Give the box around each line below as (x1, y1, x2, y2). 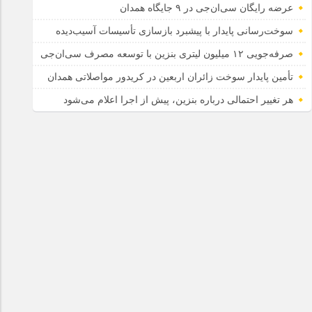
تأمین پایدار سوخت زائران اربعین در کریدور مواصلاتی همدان (47, 72, 293, 82)
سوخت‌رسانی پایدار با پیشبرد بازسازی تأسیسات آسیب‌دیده (56, 26, 293, 36)
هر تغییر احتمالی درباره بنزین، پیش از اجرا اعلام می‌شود (63, 95, 293, 105)
